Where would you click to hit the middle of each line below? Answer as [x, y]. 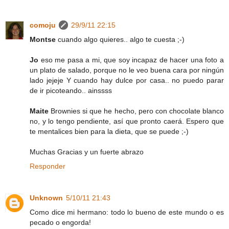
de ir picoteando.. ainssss [71, 90]
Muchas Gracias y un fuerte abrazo [87, 152]
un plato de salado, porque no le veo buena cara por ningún [127, 70]
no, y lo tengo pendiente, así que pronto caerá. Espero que [127, 121]
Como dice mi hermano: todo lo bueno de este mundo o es [127, 212]
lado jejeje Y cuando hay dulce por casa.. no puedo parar [127, 80]
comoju [43, 25]
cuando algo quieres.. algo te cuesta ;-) [120, 39]
